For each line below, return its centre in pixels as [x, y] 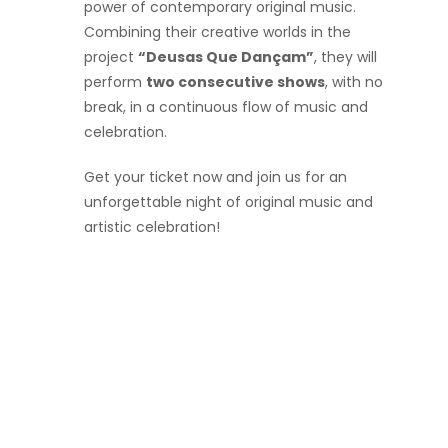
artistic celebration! [152, 226]
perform [115, 81]
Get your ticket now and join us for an [215, 176]
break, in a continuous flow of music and [226, 106]
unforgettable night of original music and [228, 201]
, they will [345, 56]
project [111, 56]
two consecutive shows [235, 81]
